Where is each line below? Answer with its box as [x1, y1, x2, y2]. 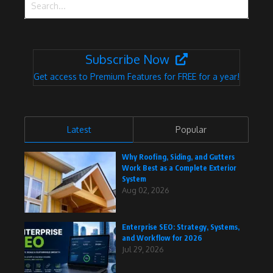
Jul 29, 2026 [122, 244, 164, 255]
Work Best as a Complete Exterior [122, 163, 236, 173]
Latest [66, 124, 91, 135]
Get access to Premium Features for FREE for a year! [34, 71, 239, 82]
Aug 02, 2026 [122, 185, 169, 196]
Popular [175, 124, 207, 135]
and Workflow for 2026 [122, 233, 202, 243]
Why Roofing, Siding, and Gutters [122, 152, 235, 162]
